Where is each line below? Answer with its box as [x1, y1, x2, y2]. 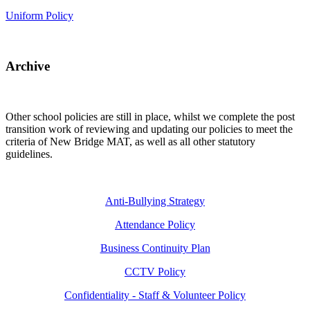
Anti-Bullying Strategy [105, 194, 205, 207]
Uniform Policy [6, 10, 73, 22]
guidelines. [6, 147, 55, 160]
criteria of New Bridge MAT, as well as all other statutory [6, 135, 255, 147]
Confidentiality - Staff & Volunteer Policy [64, 289, 246, 301]
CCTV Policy [125, 265, 185, 277]
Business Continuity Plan [100, 241, 210, 254]
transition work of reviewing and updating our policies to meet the [6, 122, 293, 135]
